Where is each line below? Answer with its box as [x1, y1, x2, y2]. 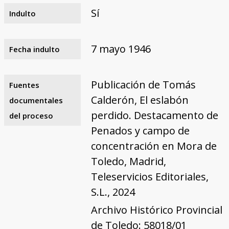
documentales [9, 95, 63, 105]
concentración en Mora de [90, 139, 217, 153]
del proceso [9, 110, 53, 121]
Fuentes [9, 79, 39, 90]
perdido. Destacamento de [90, 108, 218, 122]
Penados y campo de [90, 123, 190, 138]
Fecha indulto [9, 43, 60, 54]
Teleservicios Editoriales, [90, 169, 209, 184]
